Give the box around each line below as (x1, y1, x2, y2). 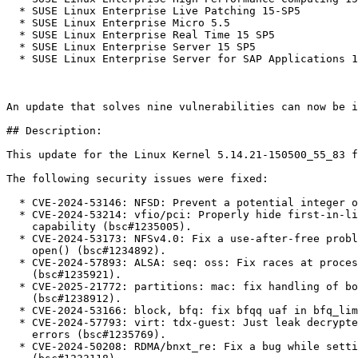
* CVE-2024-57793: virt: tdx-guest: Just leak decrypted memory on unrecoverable (6, 316, 19, 329)
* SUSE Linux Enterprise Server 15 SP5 (6, 41, 19, 54)
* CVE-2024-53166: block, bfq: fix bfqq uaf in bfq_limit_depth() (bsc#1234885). (6, 304, 19, 317)
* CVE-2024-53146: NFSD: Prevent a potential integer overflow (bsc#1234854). (6, 197, 19, 209)
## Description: (6, 125, 102, 137)
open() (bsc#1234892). (6, 245, 32, 257)
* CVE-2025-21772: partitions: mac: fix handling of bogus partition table (6, 280, 19, 293)
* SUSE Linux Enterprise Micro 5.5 (6, 17, 19, 30)
